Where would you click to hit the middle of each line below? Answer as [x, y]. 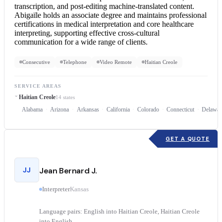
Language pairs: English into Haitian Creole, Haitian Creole [119, 212]
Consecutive [36, 62]
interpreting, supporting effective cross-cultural [87, 33]
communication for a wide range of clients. [81, 42]
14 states [65, 98]
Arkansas [88, 110]
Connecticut [181, 110]
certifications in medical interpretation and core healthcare [104, 24]
